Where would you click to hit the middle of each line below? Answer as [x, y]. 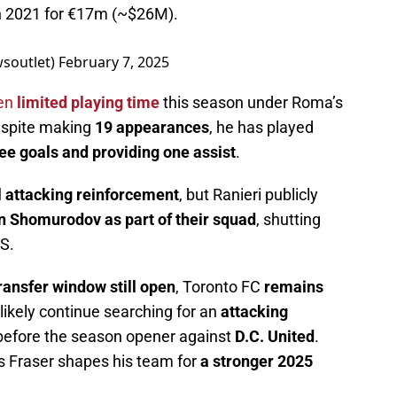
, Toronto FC [220, 287]
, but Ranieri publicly [249, 195]
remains [294, 287]
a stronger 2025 [257, 362]
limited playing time [88, 103]
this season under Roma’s [251, 103]
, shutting [288, 220]
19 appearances [152, 128]
